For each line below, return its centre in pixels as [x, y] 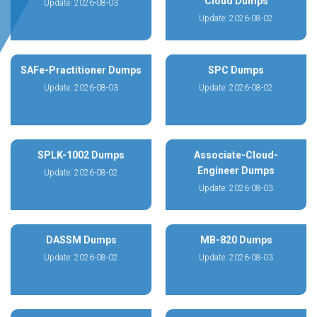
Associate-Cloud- [236, 155]
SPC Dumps [236, 70]
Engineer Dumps [236, 171]
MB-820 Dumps [236, 240]
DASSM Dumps [81, 240]
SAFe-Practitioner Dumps [81, 70]
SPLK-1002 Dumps [81, 155]
